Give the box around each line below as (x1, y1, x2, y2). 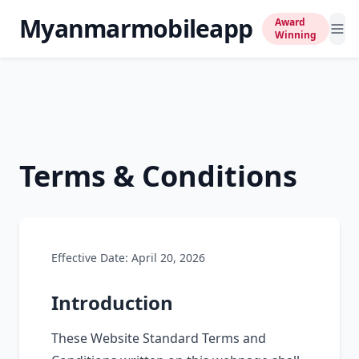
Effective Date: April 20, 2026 (51, 250, 205, 265)
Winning (275, 28, 317, 42)
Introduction (51, 289, 173, 316)
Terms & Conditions (19, 156, 297, 196)
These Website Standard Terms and (51, 329, 266, 347)
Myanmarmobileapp (19, 12, 252, 45)
